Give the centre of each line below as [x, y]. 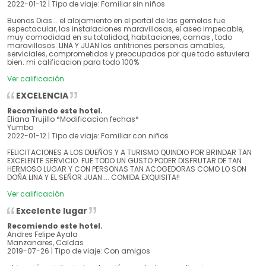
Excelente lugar [52, 211]
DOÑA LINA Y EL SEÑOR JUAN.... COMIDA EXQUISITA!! [94, 178]
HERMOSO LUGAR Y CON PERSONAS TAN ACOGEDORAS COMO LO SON [127, 169]
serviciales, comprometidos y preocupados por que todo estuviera [128, 54]
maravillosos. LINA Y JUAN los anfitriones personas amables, [116, 46]
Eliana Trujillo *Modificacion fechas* [73, 119]
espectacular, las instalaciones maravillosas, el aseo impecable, [125, 29]
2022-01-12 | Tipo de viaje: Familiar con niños [88, 136]
